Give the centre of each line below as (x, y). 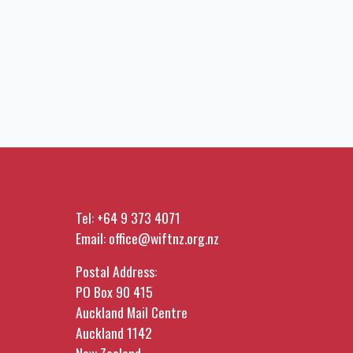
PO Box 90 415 (114, 291)
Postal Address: (116, 271)
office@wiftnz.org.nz (164, 238)
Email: (92, 238)
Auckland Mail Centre (132, 312)
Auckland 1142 (114, 332)
